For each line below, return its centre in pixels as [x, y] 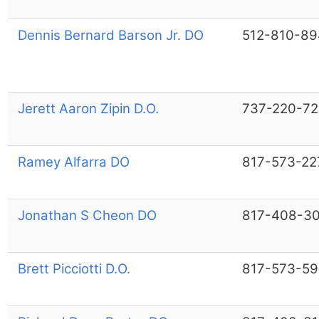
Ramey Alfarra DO [73, 162]
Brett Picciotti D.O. [74, 268]
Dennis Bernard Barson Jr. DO [110, 35]
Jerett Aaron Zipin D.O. [88, 108]
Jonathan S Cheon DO [87, 215]
